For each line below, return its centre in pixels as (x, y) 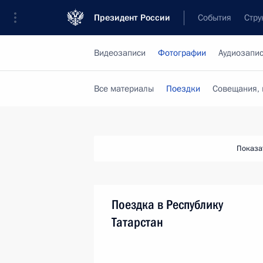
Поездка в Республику (167, 205)
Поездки (183, 89)
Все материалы (124, 89)
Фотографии (182, 53)
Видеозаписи (120, 53)
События (215, 18)
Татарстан (137, 222)
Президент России (132, 18)
